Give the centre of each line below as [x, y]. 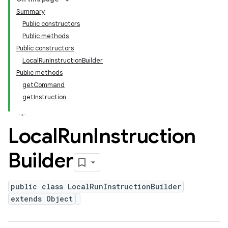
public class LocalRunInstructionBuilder [96, 187]
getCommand [44, 85]
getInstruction [44, 97]
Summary [31, 11]
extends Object [42, 199]
